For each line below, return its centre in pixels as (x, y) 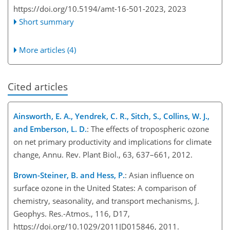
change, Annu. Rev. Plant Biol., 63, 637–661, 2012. (105, 154)
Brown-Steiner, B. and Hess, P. (69, 175)
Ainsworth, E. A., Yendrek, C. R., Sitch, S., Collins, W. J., (111, 116)
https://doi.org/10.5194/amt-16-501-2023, (90, 9)
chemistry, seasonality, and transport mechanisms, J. (106, 200)
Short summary (47, 22)
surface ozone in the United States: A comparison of (105, 188)
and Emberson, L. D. (50, 129)
